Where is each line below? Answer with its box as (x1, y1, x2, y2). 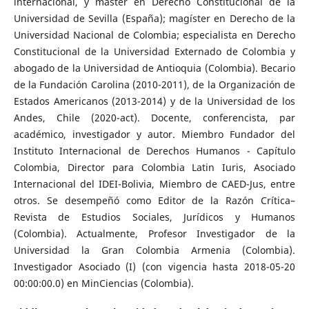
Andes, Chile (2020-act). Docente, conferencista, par (13, 110, 296, 124)
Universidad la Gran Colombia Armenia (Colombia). (13, 243, 296, 257)
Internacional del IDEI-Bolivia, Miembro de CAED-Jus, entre (13, 177, 296, 190)
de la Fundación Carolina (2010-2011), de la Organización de (13, 77, 296, 91)
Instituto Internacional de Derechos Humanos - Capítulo (13, 143, 296, 157)
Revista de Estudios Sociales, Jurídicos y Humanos (13, 210, 296, 223)
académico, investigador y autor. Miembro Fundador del (13, 127, 296, 141)
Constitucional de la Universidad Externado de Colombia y (13, 44, 296, 58)
